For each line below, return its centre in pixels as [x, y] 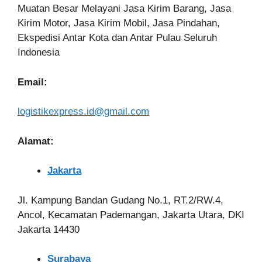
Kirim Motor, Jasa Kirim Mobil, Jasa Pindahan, [119, 23]
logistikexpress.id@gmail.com [83, 112]
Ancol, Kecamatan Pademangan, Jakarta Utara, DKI [131, 215]
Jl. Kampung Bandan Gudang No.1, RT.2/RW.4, [120, 200]
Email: [32, 82]
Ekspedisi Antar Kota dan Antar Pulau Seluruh [117, 38]
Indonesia [39, 53]
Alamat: [36, 141]
